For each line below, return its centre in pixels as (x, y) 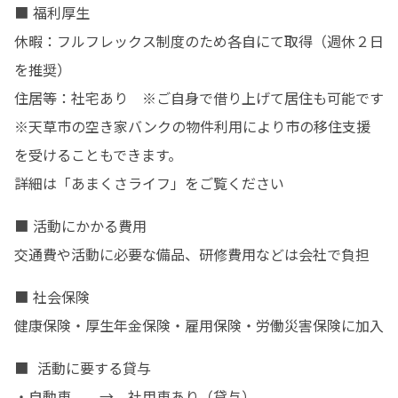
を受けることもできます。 (98, 155)
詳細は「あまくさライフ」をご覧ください (149, 183)
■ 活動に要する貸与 (83, 368)
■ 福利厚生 (52, 12)
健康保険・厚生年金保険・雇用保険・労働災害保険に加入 (199, 325)
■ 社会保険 (52, 297)
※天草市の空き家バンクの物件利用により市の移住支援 (192, 126)
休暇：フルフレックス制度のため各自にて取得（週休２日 (199, 41)
